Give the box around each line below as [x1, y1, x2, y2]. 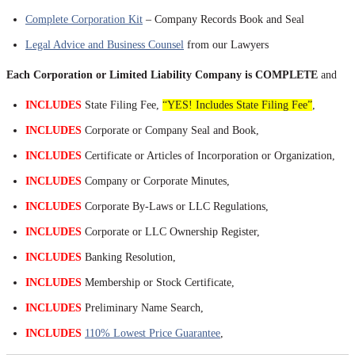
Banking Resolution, [82, 250, 176, 263]
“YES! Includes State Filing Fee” [162, 98, 312, 111]
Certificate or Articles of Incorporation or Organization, [82, 149, 335, 162]
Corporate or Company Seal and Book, [82, 124, 259, 136]
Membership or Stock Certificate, [82, 276, 235, 288]
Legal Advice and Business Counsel [25, 38, 184, 51]
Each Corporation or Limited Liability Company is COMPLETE [6, 68, 318, 81]
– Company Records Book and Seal [143, 13, 304, 25]
